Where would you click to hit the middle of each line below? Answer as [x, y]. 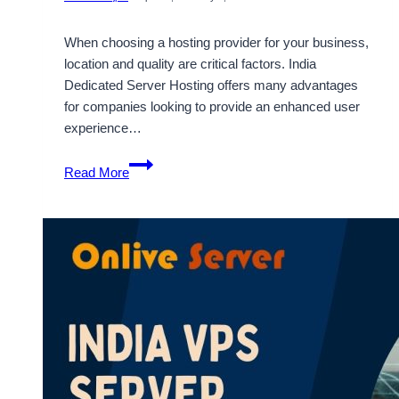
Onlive [147, 354]
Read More [97, 173]
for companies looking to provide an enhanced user [212, 107]
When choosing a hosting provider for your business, [216, 43]
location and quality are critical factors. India [190, 64]
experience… [103, 128]
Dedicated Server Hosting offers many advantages [211, 85]
